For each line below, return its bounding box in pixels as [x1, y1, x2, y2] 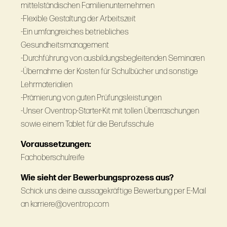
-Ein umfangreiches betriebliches [20, 27, 129, 37]
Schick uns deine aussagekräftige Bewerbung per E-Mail [20, 186, 206, 197]
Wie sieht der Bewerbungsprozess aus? [20, 173, 174, 183]
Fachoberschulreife [20, 153, 85, 163]
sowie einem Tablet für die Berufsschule [20, 119, 154, 130]
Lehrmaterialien [20, 80, 72, 90]
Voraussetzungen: [20, 139, 91, 150]
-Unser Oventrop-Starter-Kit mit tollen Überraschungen [20, 106, 199, 117]
